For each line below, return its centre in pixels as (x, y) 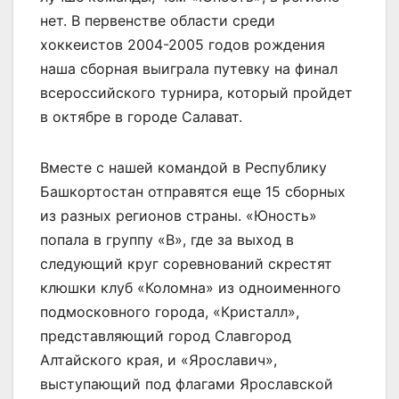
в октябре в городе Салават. (141, 116)
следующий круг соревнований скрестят (186, 263)
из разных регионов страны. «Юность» (179, 215)
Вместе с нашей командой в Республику (183, 167)
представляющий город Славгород (166, 335)
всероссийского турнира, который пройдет (196, 92)
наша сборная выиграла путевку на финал (189, 68)
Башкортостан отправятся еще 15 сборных (193, 191)
